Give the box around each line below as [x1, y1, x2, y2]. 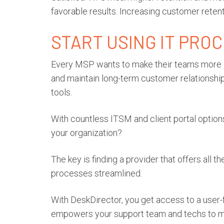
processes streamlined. [51, 168, 142, 178]
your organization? [51, 127, 122, 138]
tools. [51, 87, 72, 97]
